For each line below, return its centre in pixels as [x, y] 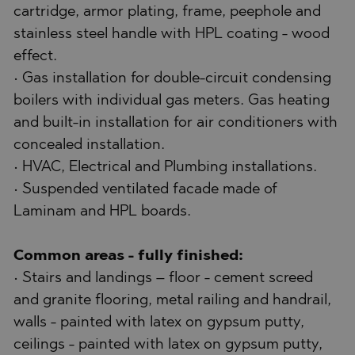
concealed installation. [89, 145]
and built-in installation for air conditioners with [176, 123]
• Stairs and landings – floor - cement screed [163, 278]
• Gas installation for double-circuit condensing [172, 78]
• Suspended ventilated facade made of [145, 189]
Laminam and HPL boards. [102, 212]
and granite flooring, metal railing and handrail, [172, 300]
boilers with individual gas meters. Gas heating [172, 101]
